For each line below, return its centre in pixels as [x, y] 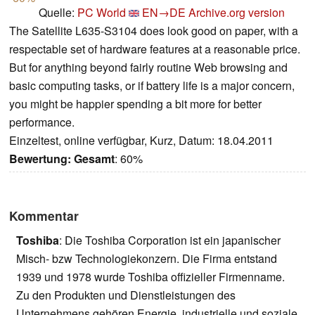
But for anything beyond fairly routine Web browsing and [148, 67]
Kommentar [44, 216]
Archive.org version [237, 13]
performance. [42, 122]
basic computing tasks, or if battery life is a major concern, [152, 86]
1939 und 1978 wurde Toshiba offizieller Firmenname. [150, 277]
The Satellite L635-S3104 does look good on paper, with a [154, 31]
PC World [102, 13]
